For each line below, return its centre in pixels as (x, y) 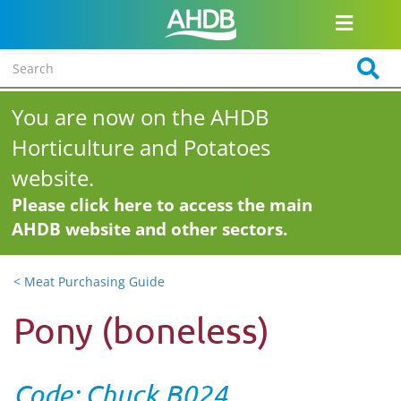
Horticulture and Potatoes (141, 147)
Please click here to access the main (162, 205)
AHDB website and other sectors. (150, 229)
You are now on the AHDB (141, 117)
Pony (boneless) (141, 330)
